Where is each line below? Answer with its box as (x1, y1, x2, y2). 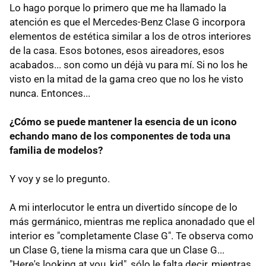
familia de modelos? (9, 144, 103, 156)
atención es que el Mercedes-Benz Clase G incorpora (9, 15, 245, 28)
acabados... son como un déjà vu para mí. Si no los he (9, 58, 248, 71)
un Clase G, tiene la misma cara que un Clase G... (9, 243, 224, 256)
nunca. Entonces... (9, 87, 90, 99)
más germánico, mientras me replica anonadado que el (9, 215, 255, 227)
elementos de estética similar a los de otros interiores (9, 30, 251, 42)
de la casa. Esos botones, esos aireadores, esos (9, 44, 224, 56)
